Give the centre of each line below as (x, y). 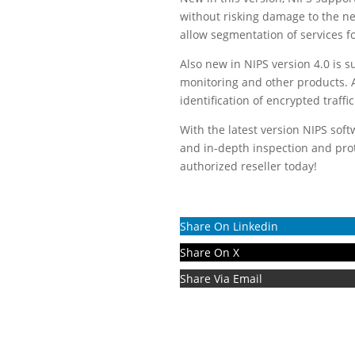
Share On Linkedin (229, 227)
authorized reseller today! (248, 166)
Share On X (210, 253)
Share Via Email (221, 279)
